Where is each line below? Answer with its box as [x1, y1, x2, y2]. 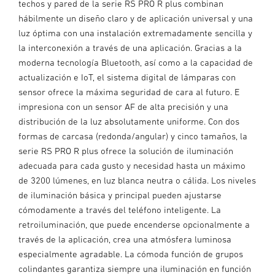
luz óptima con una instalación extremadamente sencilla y [18, 28, 252, 39]
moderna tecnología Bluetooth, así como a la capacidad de [18, 57, 253, 68]
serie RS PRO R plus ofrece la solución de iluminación [18, 145, 233, 157]
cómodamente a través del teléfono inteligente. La [18, 204, 221, 215]
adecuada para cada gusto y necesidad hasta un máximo [18, 160, 246, 171]
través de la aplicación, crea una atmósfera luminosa [18, 234, 231, 245]
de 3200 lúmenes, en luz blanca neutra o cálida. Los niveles [18, 175, 256, 186]
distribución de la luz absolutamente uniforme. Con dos [18, 116, 239, 127]
